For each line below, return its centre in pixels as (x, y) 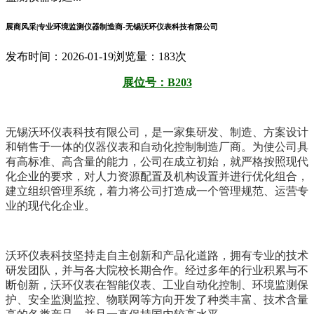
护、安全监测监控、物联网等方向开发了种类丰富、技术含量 (157, 299)
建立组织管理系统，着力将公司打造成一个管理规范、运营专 (157, 191)
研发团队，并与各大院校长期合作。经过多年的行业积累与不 (157, 270)
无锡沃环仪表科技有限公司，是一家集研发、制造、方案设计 (157, 132)
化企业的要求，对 (50, 176)
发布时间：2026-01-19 (60, 56)
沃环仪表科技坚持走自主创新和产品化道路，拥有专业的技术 (157, 255)
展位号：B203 (157, 82)
